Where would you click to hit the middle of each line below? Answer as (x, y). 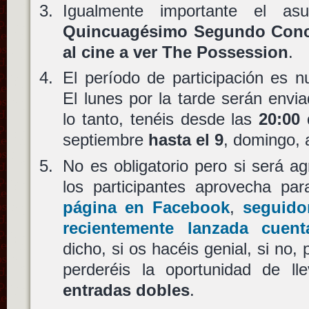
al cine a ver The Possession (176, 52)
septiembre (106, 140)
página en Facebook (146, 207)
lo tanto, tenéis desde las (161, 119)
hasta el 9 (186, 140)
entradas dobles (127, 290)
